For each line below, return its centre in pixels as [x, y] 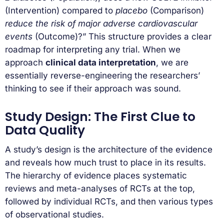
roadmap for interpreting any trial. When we [93, 49]
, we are [172, 62]
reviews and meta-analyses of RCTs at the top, [100, 189]
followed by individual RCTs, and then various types [109, 202]
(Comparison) [176, 10]
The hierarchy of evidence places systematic [96, 176]
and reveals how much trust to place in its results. [105, 163]
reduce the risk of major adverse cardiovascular [101, 23]
